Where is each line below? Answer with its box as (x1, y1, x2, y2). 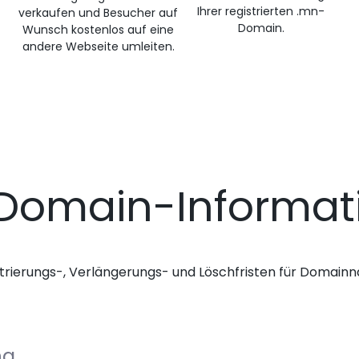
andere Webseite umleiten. (22, 38, 175, 54)
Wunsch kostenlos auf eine (22, 22, 174, 38)
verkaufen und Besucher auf (18, 5, 178, 21)
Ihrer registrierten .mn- (197, 3, 325, 19)
